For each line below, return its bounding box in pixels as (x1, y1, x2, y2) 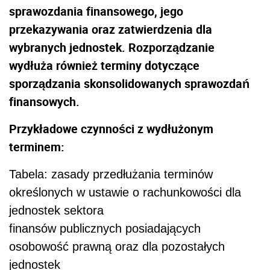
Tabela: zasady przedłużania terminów (9, 168, 213, 181)
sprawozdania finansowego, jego (9, 3, 183, 20)
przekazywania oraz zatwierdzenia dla (9, 21, 212, 38)
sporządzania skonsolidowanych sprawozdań (9, 75, 250, 92)
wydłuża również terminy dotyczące (9, 57, 199, 74)
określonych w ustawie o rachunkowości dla (9, 186, 241, 199)
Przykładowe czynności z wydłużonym (9, 121, 213, 137)
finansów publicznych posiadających (9, 222, 201, 236)
